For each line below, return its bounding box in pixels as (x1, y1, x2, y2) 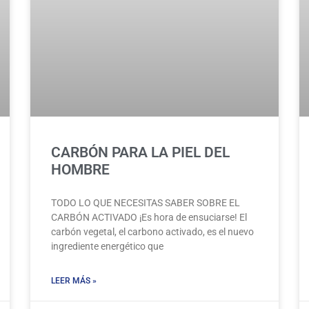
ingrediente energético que (51, 241, 163, 252)
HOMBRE (51, 161, 110, 179)
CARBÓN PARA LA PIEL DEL (51, 144, 230, 161)
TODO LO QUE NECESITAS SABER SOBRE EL (51, 197, 240, 209)
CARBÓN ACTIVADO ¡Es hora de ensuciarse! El (51, 212, 247, 223)
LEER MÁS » (51, 276, 97, 286)
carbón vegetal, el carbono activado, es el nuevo (51, 226, 254, 238)
